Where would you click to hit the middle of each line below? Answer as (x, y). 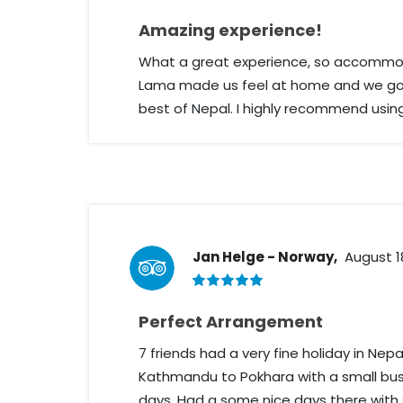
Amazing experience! (230, 30)
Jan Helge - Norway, (265, 257)
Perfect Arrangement (231, 322)
